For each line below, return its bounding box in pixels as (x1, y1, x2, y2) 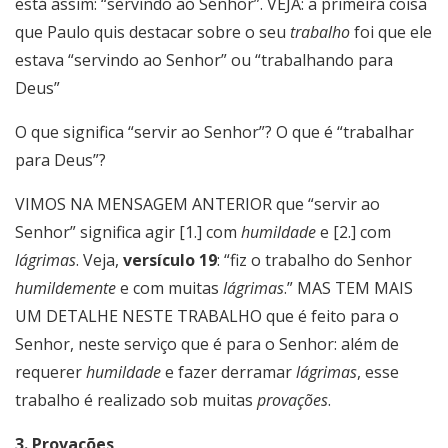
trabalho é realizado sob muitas (15, 389, 257, 412)
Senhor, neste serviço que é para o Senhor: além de (15, 333, 399, 356)
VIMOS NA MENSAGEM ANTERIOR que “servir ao (15, 193, 380, 216)
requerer (15, 361, 86, 384)
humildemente (15, 277, 116, 300)
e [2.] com (316, 221, 391, 244)
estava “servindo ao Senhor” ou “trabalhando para (15, 49, 393, 72)
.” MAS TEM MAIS (284, 277, 413, 300)
